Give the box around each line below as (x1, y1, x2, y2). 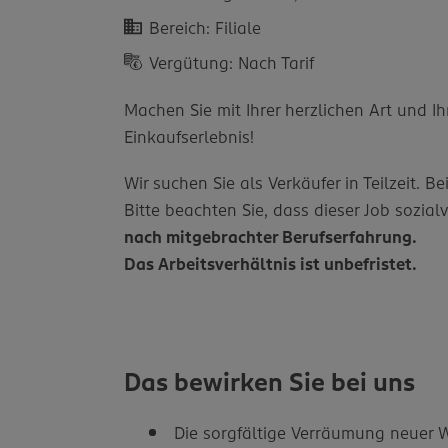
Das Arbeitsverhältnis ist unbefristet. (124, 252, 418, 275)
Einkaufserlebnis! (124, 126, 255, 149)
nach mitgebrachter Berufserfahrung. (124, 225, 418, 248)
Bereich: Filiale (149, 16, 262, 39)
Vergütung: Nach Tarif (149, 51, 315, 74)
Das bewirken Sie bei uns (124, 366, 416, 400)
